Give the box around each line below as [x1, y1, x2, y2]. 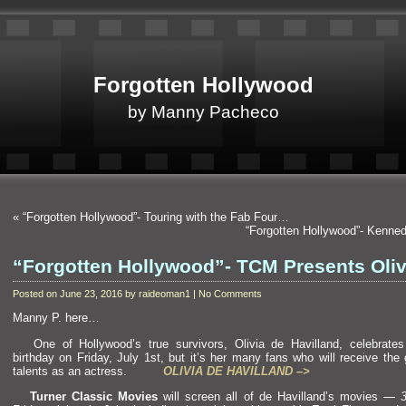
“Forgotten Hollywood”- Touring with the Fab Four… [23, 210, 289, 224]
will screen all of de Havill [157, 389, 306, 403]
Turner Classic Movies [29, 389, 158, 403]
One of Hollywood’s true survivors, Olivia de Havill [13, 336, 320, 351]
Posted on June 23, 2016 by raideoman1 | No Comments [13, 288, 262, 299]
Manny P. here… [13, 311, 100, 325]
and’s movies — [305, 389, 401, 403]
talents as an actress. [13, 363, 163, 378]
